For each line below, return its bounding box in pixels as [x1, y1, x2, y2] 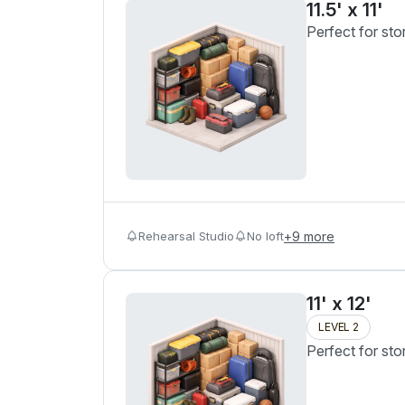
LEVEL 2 [318, 320, 359, 334]
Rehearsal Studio [138, 228, 234, 243]
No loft [247, 228, 284, 243]
